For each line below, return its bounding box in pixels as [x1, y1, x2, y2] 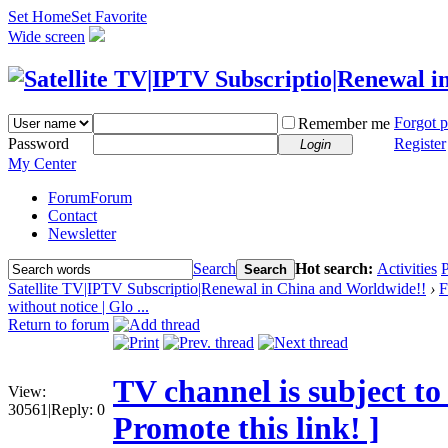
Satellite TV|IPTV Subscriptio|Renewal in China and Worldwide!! [8, 279, 426, 297]
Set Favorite [71, 8, 147, 25]
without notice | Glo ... [8, 297, 149, 315]
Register [394, 134, 446, 152]
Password [8, 134, 69, 152]
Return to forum [8, 315, 109, 333]
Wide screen [8, 28, 85, 45]
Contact [48, 206, 97, 224]
